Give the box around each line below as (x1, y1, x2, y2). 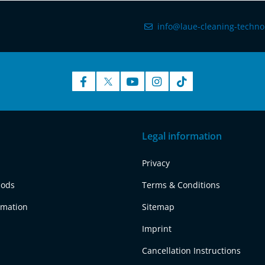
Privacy (142, 157, 170, 169)
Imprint (142, 223, 172, 235)
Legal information (142, 130, 222, 143)
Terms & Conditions (142, 179, 220, 191)
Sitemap (142, 201, 174, 213)
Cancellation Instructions (142, 245, 241, 257)
